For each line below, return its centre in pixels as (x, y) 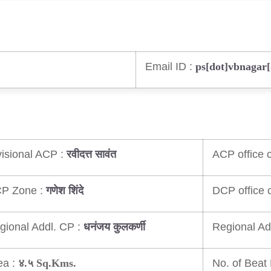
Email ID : (169, 67)
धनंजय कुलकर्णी (114, 227)
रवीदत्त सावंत (91, 155)
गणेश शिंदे (65, 191)
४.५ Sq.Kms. (47, 263)
